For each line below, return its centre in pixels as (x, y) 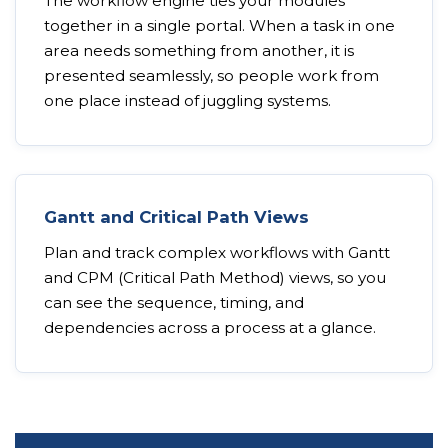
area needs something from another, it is (199, 50)
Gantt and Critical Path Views (176, 217)
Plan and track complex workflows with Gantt (217, 252)
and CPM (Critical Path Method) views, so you (215, 277)
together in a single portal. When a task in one (219, 25)
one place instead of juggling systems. (187, 100)
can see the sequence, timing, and (174, 302)
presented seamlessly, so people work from (211, 75)
